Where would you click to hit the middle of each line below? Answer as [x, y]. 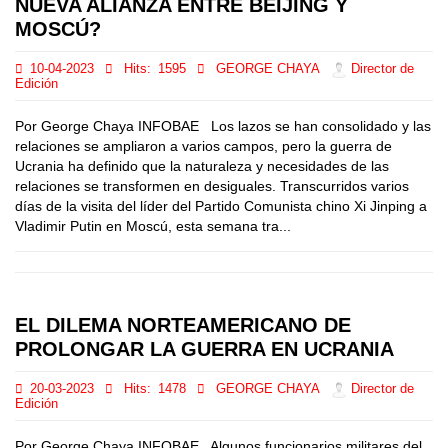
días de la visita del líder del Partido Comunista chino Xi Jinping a [221, 206]
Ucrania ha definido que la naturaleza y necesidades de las [202, 166]
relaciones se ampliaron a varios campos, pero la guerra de [203, 146]
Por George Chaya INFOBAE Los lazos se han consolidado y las [223, 126]
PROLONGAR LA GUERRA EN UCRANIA [204, 349]
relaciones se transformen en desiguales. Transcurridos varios [212, 186]
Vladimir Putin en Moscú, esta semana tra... [153, 226]
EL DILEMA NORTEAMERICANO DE [183, 325]
